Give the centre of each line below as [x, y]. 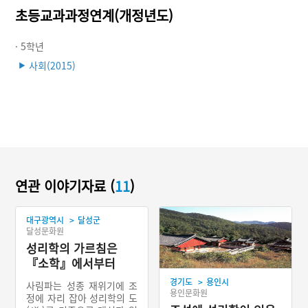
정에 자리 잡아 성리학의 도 [82, 297]
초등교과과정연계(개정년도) [95, 15]
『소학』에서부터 [71, 263]
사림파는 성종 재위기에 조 [82, 285]
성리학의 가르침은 [72, 247]
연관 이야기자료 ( [65, 186]
